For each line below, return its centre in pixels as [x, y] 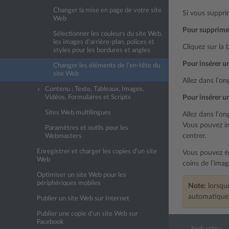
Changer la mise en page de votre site [107, 10]
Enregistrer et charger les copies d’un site [97, 152]
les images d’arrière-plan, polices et [104, 42]
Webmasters [63, 136]
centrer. [194, 136]
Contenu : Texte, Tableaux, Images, [95, 89]
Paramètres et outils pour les [87, 128]
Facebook [50, 222]
